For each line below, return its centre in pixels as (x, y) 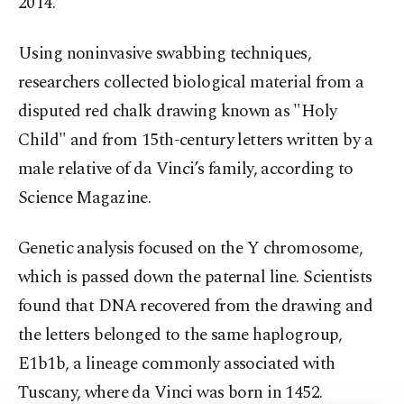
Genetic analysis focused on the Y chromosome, (191, 249)
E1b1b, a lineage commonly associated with (177, 364)
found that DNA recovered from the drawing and (196, 307)
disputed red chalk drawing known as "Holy (178, 112)
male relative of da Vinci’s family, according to (186, 170)
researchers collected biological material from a (191, 83)
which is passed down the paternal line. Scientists (195, 278)
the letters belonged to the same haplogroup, (180, 335)
